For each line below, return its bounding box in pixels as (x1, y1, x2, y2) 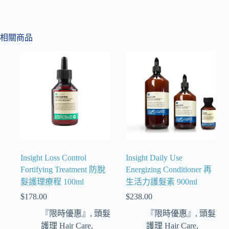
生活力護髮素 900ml (126, 177, 198, 186)
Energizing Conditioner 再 (126, 165, 212, 174)
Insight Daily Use (126, 153, 183, 162)
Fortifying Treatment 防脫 (20, 165, 105, 174)
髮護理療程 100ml (20, 177, 84, 186)
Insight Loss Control (20, 153, 86, 162)
